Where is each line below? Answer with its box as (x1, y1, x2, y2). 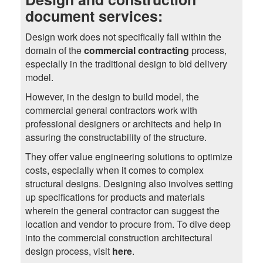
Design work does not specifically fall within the (25, 30, 221, 44)
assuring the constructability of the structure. (25, 130, 207, 144)
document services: (25, 5, 163, 27)
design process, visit (25, 244, 112, 258)
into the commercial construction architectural (25, 231, 213, 245)
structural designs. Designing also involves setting (25, 177, 233, 191)
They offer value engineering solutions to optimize (25, 150, 232, 164)
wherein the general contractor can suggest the (25, 204, 220, 218)
